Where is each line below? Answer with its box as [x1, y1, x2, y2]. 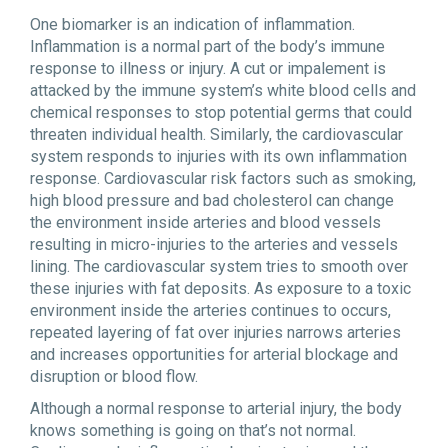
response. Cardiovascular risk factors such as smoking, [30, 169, 416, 189]
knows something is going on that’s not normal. [30, 420, 356, 440]
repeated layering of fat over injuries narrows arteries [30, 323, 401, 343]
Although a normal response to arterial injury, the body [30, 398, 402, 418]
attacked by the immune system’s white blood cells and [30, 81, 416, 101]
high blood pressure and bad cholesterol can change [30, 191, 394, 211]
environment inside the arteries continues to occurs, [30, 301, 391, 321]
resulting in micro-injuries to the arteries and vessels [30, 235, 398, 255]
